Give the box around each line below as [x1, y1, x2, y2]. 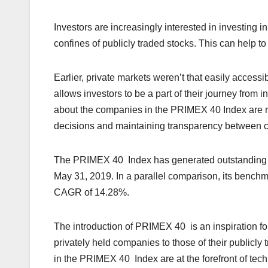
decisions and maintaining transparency [54, 120, 223, 131]
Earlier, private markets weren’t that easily [54, 72, 230, 83]
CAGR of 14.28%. [54, 187, 129, 197]
